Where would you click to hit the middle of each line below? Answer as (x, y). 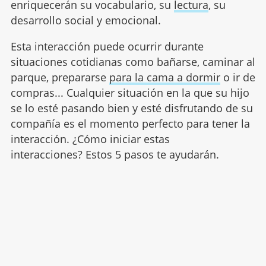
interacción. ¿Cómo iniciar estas (90, 139)
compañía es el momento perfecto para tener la (130, 124)
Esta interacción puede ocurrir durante (107, 47)
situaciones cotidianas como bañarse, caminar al (133, 62)
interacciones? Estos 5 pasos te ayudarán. (115, 155)
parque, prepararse (60, 77)
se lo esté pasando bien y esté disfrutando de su (132, 108)
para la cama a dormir (164, 77)
